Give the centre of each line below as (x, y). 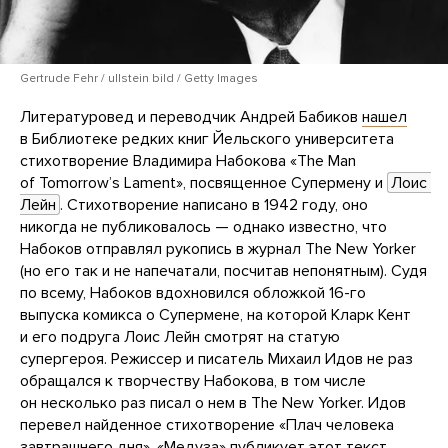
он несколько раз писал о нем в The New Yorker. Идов (213, 402)
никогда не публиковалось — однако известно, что (203, 226)
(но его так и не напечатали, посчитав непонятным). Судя (223, 270)
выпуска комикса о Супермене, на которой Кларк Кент (215, 314)
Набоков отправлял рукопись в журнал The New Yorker (218, 248)
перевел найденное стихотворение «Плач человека (207, 424)
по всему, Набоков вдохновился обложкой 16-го (193, 292)
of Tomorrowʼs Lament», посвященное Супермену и (203, 182)
